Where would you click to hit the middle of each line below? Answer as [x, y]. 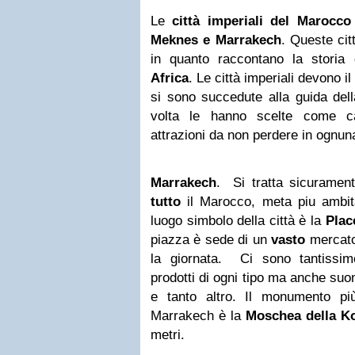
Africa [170, 78]
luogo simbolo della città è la [238, 221]
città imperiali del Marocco [261, 21]
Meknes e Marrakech [216, 40]
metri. [168, 335]
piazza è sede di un [211, 240]
